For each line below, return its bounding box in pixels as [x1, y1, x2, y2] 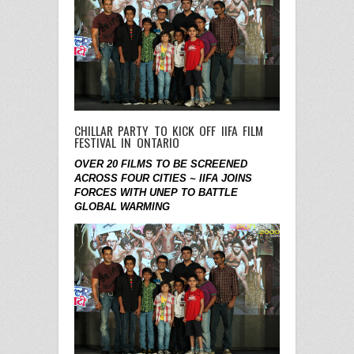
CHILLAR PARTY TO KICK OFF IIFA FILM [74, 121, 264, 141]
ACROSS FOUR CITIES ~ [74, 172, 196, 185]
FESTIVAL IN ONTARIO [74, 133, 179, 153]
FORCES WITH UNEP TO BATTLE [74, 186, 238, 199]
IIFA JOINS [199, 172, 252, 185]
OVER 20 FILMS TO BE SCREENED [74, 158, 247, 171]
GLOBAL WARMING [74, 201, 170, 213]
